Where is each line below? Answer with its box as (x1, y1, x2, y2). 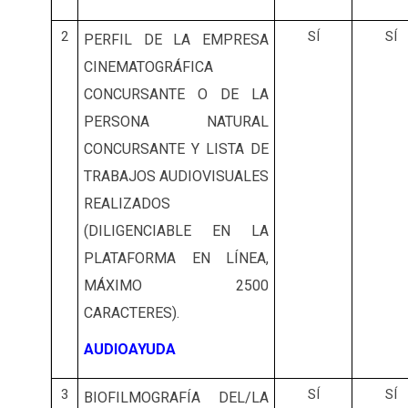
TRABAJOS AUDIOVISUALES (84, 168, 269, 186)
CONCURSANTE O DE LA (84, 86, 269, 104)
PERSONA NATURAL (84, 113, 269, 131)
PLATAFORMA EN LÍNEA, (84, 250, 269, 268)
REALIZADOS (84, 195, 170, 213)
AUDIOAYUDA (84, 341, 176, 359)
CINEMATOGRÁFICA (84, 58, 213, 76)
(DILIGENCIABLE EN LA (84, 222, 269, 240)
